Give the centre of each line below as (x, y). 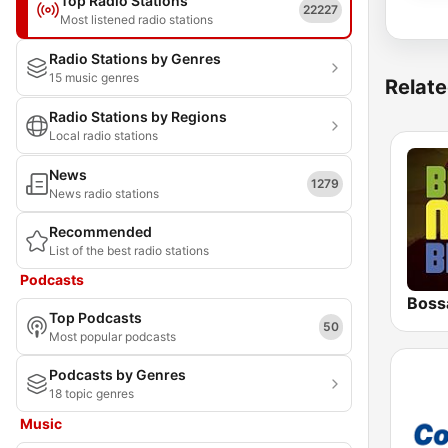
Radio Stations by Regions (138, 116)
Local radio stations (103, 135)
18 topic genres (91, 393)
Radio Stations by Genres (135, 58)
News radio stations (104, 193)
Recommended (100, 231)
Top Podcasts (95, 317)
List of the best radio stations (129, 250)
